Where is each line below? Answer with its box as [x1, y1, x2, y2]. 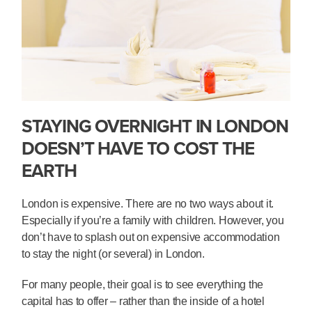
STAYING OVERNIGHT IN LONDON [22, 112, 288, 139]
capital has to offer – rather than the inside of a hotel [22, 295, 265, 307]
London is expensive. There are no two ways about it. [22, 197, 274, 210]
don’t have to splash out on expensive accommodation [22, 231, 280, 243]
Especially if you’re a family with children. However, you [22, 214, 284, 226]
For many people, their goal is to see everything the [22, 278, 263, 290]
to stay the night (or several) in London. [22, 247, 205, 260]
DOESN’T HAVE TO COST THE [22, 134, 255, 162]
